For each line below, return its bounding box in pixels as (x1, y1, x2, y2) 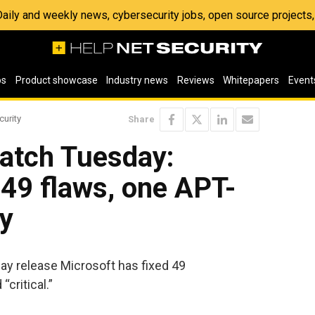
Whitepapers (223, 75, 280, 86)
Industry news (106, 75, 169, 86)
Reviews (176, 75, 214, 86)
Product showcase (15, 75, 98, 86)
